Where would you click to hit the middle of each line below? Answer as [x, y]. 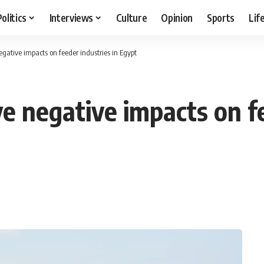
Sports [221, 17]
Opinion [177, 17]
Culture [131, 17]
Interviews [71, 17]
